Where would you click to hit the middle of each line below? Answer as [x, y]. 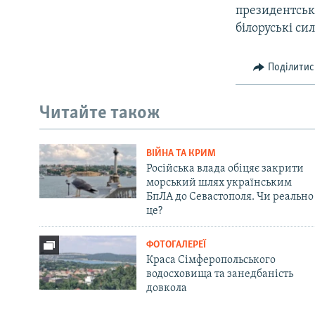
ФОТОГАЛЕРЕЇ [176, 245]
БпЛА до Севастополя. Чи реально [230, 197]
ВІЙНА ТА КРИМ [181, 153]
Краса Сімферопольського [211, 260]
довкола [166, 288]
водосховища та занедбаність [219, 274]
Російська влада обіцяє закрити [225, 168]
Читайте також [100, 114]
